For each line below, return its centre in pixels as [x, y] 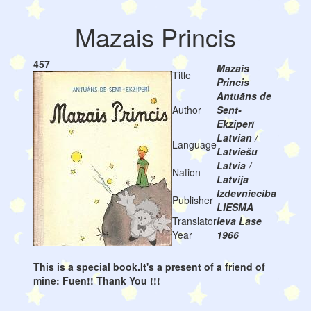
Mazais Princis [155, 36]
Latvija [232, 179]
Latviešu [237, 151]
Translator [194, 221]
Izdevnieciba [246, 193]
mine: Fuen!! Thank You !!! [96, 280]
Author [186, 110]
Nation [186, 172]
